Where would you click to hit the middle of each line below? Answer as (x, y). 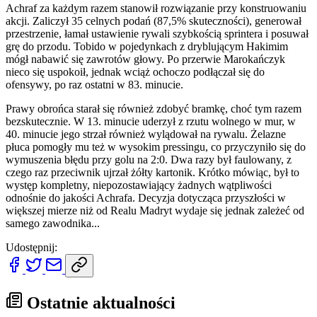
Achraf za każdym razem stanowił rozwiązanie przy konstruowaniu (156, 8)
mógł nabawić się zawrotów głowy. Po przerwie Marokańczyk (145, 59)
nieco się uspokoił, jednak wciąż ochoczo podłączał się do (135, 71)
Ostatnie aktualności (99, 302)
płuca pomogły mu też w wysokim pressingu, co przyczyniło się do (156, 146)
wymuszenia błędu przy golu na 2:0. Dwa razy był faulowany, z (149, 159)
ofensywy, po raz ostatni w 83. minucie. (94, 84)
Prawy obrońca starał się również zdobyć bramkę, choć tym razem (154, 108)
